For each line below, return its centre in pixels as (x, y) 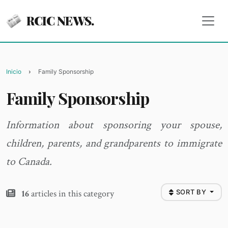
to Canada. (29, 162)
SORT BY (192, 192)
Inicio (14, 72)
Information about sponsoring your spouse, (114, 125)
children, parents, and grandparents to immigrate (114, 143)
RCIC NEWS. (59, 20)
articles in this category (72, 193)
